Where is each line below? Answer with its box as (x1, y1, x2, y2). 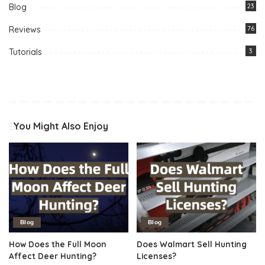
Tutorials (9, 47, 42, 58)
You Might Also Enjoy (13, 120, 108, 132)
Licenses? (137, 250, 176, 261)
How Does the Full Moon (9, 238, 106, 249)
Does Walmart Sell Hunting (137, 238, 247, 249)
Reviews (9, 24, 41, 35)
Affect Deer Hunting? (9, 250, 96, 261)
